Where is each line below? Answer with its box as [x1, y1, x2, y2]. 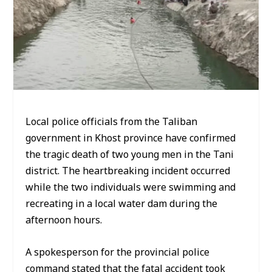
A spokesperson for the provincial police [25, 242, 210, 263]
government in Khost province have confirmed [25, 128, 236, 149]
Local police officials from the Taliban [25, 112, 198, 133]
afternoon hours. [25, 210, 103, 231]
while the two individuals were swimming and [25, 177, 236, 199]
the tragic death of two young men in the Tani [25, 144, 234, 166]
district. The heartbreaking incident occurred [25, 161, 231, 182]
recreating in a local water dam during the [25, 194, 218, 215]
